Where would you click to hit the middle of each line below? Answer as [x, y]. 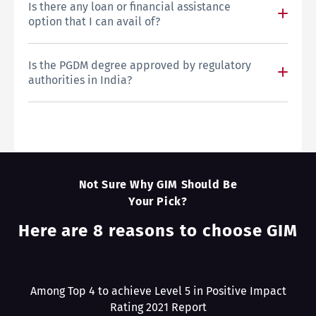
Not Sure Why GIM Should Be [158, 184]
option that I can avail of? [94, 21]
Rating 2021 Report [158, 307]
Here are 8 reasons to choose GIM [158, 230]
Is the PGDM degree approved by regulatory [140, 65]
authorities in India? [80, 80]
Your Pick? [158, 201]
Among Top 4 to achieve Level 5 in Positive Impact [158, 291]
